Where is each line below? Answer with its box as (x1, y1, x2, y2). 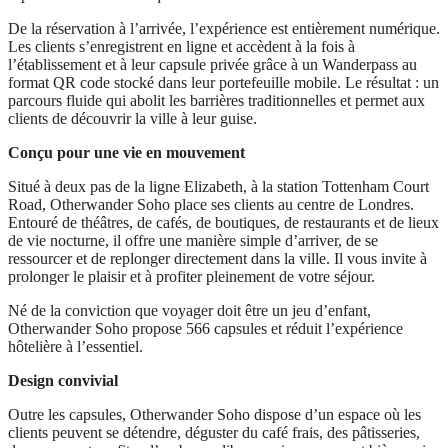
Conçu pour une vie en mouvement (8, 143, 245, 161)
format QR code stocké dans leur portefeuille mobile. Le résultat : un (8, 73, 439, 91)
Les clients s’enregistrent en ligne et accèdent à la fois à (8, 37, 355, 55)
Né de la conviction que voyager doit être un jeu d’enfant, (8, 301, 371, 319)
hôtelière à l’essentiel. (8, 337, 143, 355)
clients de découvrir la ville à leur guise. (8, 109, 257, 127)
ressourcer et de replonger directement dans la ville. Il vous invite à (8, 249, 427, 267)
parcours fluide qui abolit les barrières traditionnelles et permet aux (8, 91, 425, 109)
